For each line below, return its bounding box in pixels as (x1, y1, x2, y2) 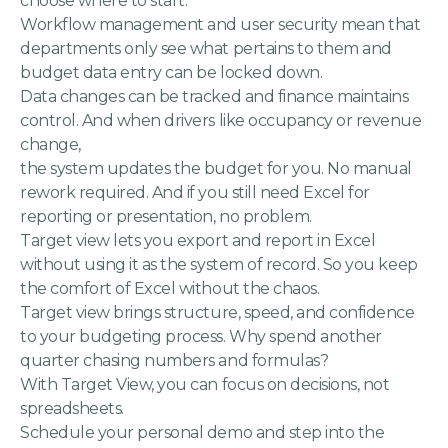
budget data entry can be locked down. (20, 63, 323, 83)
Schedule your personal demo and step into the (20, 423, 385, 443)
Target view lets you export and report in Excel (20, 231, 376, 251)
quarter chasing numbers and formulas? (20, 351, 329, 371)
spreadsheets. (20, 399, 124, 419)
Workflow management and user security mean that (20, 15, 421, 35)
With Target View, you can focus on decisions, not (20, 375, 390, 395)
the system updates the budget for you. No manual (20, 159, 412, 179)
